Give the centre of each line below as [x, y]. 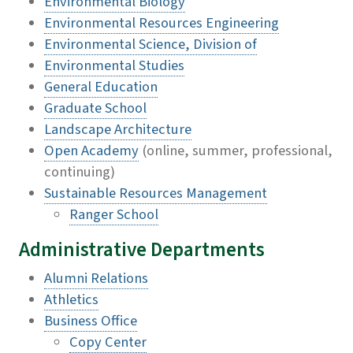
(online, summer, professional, [237, 151]
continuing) [80, 172]
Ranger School [114, 215]
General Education [101, 87]
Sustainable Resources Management [156, 193]
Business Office [91, 321]
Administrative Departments [142, 250]
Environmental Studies [114, 66]
